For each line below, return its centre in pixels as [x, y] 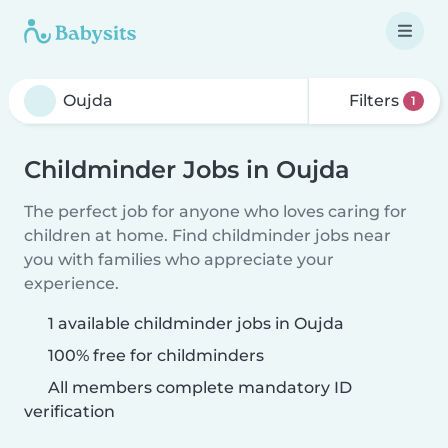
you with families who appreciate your [179, 259]
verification [69, 411]
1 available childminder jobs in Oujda [196, 323]
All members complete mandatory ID [198, 387]
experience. [71, 283]
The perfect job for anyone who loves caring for [215, 211]
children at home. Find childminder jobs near [207, 235]
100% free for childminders [154, 355]
